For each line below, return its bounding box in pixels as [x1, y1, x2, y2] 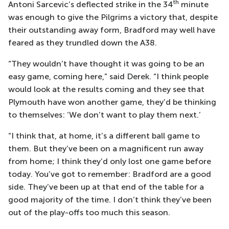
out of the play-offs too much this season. [8, 208, 170, 217]
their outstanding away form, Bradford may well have [8, 25, 215, 35]
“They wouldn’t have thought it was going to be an [8, 59, 204, 68]
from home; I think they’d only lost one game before [8, 156, 211, 166]
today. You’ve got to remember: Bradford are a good [8, 169, 211, 179]
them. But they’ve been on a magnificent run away [8, 144, 203, 153]
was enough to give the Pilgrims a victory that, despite [8, 12, 218, 22]
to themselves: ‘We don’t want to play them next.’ [8, 110, 203, 120]
